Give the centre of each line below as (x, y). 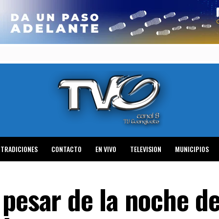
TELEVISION (146, 149)
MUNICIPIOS (192, 149)
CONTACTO (66, 149)
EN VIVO (106, 149)
